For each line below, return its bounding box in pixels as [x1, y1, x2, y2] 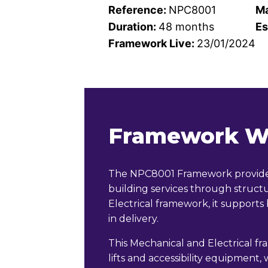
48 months [158, 20, 214, 33]
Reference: [108, 4, 169, 16]
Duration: [108, 20, 159, 33]
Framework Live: [108, 37, 197, 50]
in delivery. [108, 213, 159, 224]
